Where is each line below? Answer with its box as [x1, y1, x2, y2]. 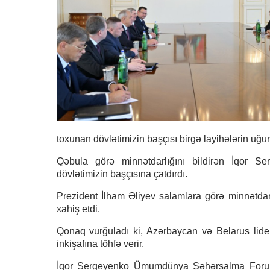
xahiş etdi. [56, 204, 100, 214]
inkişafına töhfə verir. [56, 239, 144, 249]
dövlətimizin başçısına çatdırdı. [56, 169, 187, 179]
